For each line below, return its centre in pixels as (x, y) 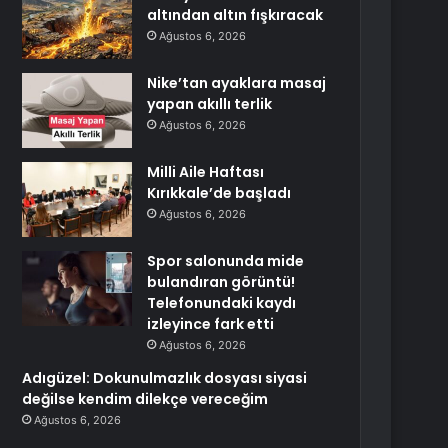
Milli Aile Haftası (206, 172)
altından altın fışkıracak (235, 15)
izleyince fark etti (211, 324)
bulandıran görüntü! (221, 282)
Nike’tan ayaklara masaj (237, 83)
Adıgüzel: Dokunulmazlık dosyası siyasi (165, 378)
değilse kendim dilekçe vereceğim (145, 399)
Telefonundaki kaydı (222, 303)
